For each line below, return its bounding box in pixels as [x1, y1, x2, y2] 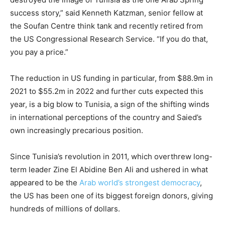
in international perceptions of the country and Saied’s [10, 113, 202, 122]
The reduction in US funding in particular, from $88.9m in [10, 73, 213, 83]
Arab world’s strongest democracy [79, 178, 200, 187]
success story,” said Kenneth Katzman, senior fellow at [10, 8, 203, 18]
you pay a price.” [10, 47, 68, 57]
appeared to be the [10, 178, 79, 187]
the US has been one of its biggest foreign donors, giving [10, 191, 213, 200]
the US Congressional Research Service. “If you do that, [10, 34, 208, 44]
